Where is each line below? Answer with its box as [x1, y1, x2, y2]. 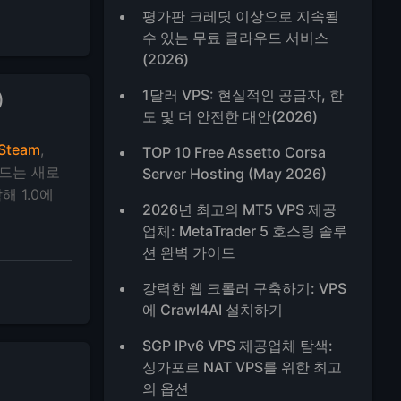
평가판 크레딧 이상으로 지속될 [142, 7, 340, 25]
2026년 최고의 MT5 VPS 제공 [142, 200, 337, 218]
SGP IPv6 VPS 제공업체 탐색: [142, 337, 334, 354]
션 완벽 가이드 [142, 243, 236, 261]
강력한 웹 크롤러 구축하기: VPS [142, 279, 347, 297]
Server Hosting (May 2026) [142, 165, 328, 183]
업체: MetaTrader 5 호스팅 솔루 [142, 222, 348, 240]
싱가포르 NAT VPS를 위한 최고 [142, 358, 343, 376]
